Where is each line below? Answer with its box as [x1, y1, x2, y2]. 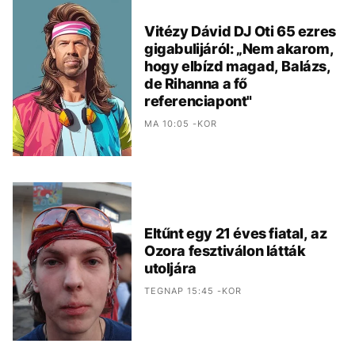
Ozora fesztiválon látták [144, 242, 306, 259]
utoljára [144, 259, 197, 277]
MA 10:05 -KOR [144, 117, 217, 129]
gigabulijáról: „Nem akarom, [144, 40, 334, 57]
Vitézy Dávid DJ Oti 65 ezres [144, 22, 336, 40]
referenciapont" [144, 92, 252, 109]
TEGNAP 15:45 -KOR [144, 284, 242, 296]
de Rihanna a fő [144, 74, 247, 92]
